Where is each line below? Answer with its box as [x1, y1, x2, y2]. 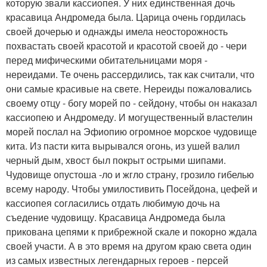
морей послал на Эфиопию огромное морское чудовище [6, 125, 257, 139]
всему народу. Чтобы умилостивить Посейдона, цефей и [6, 182, 257, 196]
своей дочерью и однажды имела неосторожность [6, 24, 228, 39]
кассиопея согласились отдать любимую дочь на [6, 196, 220, 210]
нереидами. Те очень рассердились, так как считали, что [6, 67, 254, 82]
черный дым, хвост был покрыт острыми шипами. [6, 153, 226, 167]
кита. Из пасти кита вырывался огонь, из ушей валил [6, 139, 240, 153]
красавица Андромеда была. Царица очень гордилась [6, 10, 246, 24]
